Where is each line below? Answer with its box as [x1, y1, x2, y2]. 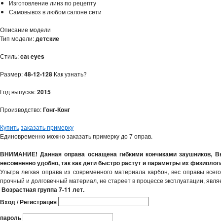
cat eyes [20, 51, 44, 61]
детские [36, 34, 59, 43]
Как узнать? [54, 69, 87, 78]
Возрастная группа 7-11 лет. [1, 184, 84, 194]
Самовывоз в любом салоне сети [9, 7, 102, 16]
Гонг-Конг [43, 105, 70, 114]
